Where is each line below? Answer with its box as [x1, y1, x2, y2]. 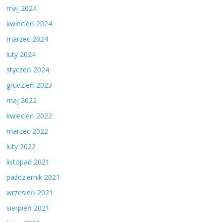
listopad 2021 [6, 157, 50, 167]
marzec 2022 [6, 126, 49, 136]
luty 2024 [6, 50, 36, 59]
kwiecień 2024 [6, 19, 53, 29]
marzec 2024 [6, 34, 49, 44]
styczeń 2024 [6, 65, 50, 75]
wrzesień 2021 [6, 188, 54, 198]
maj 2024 [6, 3, 37, 13]
